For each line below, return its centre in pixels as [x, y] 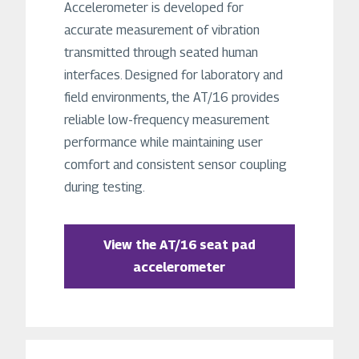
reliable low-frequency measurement [167, 119]
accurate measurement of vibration [162, 30]
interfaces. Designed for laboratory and [173, 75]
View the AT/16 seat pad [179, 244]
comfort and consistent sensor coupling [175, 164]
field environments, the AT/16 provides [172, 97]
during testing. [105, 187]
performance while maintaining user [163, 142]
